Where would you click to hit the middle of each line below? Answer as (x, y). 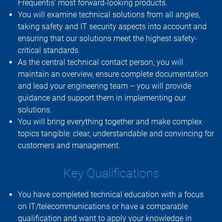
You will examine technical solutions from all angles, (109, 15)
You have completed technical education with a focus (111, 194)
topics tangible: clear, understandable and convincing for (116, 134)
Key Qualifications (111, 173)
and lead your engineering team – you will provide (105, 86)
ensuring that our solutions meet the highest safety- (108, 38)
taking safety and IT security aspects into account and (112, 27)
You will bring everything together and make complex (110, 122)
